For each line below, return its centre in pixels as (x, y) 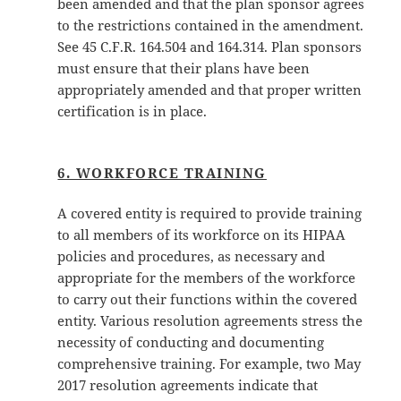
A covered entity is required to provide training (210, 213)
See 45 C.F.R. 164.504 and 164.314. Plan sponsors (210, 47)
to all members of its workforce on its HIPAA (202, 235)
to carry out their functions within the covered (208, 299)
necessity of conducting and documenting (191, 342)
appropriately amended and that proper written (210, 90)
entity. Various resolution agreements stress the (210, 321)
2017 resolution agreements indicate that (188, 385)
